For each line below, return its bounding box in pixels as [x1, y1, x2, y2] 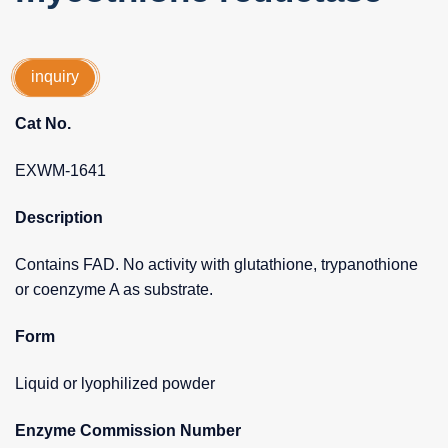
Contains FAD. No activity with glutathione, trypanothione [15, 256, 418, 274]
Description [15, 209, 103, 227]
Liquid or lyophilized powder [15, 375, 215, 393]
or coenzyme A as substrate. [15, 281, 213, 299]
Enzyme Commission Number [15, 422, 241, 440]
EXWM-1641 [15, 162, 106, 180]
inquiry [31, 67, 79, 85]
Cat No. [15, 115, 71, 133]
